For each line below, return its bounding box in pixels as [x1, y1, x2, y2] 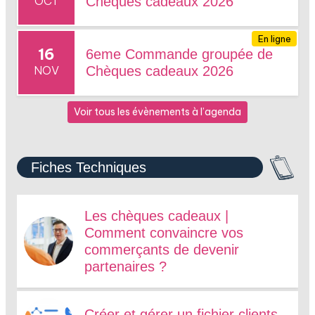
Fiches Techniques [31, 159, 146, 175]
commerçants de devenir [84, 241, 239, 257]
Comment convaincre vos [84, 224, 243, 240]
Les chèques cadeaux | [84, 207, 229, 224]
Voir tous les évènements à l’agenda [74, 105, 241, 118]
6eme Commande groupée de [86, 46, 273, 62]
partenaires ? [84, 258, 167, 274]
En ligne [257, 32, 291, 44]
